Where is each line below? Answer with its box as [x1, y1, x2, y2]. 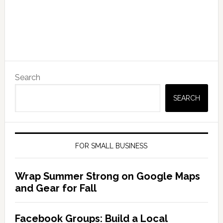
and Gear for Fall [14, 182, 97, 195]
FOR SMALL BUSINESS [75, 142, 148, 150]
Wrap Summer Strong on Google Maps [14, 170, 200, 183]
